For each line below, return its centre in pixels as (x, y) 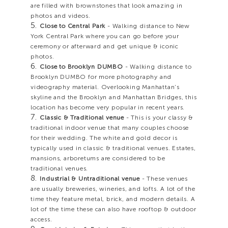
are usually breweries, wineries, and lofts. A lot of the (113, 189)
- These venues (164, 179)
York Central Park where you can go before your (105, 36)
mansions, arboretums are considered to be (98, 159)
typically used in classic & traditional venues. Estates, (113, 148)
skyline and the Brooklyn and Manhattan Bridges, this (114, 97)
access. (41, 220)
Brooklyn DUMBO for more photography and (101, 77)
